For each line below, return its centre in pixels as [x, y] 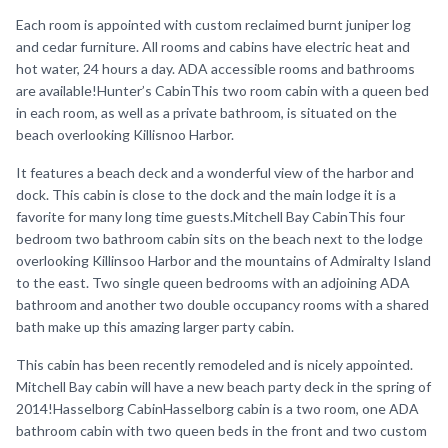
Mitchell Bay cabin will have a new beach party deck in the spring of [223, 386]
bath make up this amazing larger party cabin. [155, 326]
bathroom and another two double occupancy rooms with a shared [222, 304]
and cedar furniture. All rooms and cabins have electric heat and [213, 46]
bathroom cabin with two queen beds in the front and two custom [221, 430]
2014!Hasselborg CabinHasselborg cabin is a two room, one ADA [217, 408]
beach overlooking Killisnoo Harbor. [125, 134]
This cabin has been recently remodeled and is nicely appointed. [214, 364]
